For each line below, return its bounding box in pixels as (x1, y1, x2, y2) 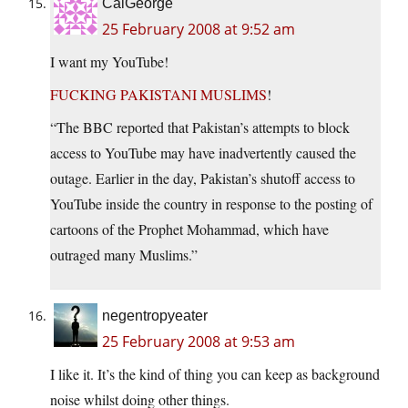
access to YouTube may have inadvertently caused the (50, 143, 356, 163)
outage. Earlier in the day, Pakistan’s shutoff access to (50, 168, 355, 189)
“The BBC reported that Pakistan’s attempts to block (50, 117, 350, 138)
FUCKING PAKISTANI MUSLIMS (50, 85, 267, 105)
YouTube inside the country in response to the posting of (50, 194, 372, 214)
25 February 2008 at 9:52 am (102, 19, 295, 40)
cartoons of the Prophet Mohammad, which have (50, 219, 329, 240)
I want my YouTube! (50, 52, 168, 72)
